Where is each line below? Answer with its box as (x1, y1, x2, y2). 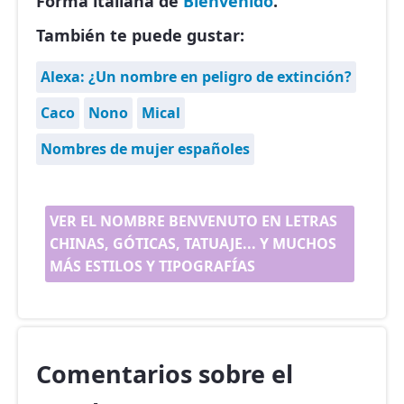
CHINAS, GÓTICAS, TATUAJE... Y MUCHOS (50, 234, 336, 254)
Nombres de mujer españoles (41, 139, 250, 160)
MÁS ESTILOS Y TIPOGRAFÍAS (50, 256, 255, 277)
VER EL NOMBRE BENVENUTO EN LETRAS (50, 211, 337, 232)
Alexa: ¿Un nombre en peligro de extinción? (41, 67, 352, 87)
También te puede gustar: (36, 24, 244, 47)
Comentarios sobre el (36, 357, 293, 391)
